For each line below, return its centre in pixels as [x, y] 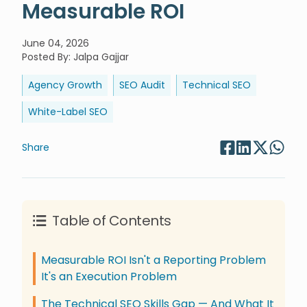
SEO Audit [142, 85]
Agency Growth [65, 85]
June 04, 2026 [56, 43]
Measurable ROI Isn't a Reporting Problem [153, 260]
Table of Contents [112, 221]
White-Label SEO [68, 112]
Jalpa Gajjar [101, 57]
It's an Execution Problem [109, 277]
